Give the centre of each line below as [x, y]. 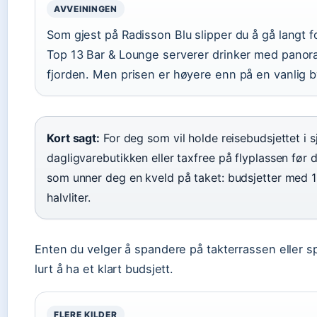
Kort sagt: [73, 138]
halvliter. [69, 197]
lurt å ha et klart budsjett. [104, 269]
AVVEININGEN [86, 9]
